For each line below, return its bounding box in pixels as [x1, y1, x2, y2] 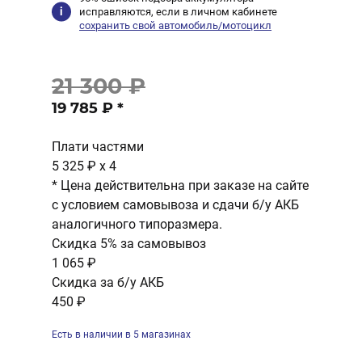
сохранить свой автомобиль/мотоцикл [79, 19, 272, 32]
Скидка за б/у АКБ [52, 275, 164, 290]
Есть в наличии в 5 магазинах [52, 329, 191, 340]
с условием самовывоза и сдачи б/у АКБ [52, 197, 299, 213]
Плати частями [52, 139, 144, 154]
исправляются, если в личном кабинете [79, 6, 278, 18]
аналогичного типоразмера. [52, 217, 222, 232]
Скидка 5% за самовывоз [52, 236, 206, 251]
